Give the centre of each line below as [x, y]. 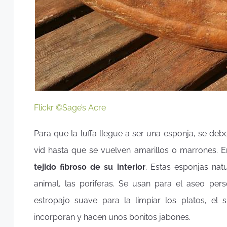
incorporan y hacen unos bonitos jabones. [112, 217]
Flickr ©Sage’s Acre [70, 108]
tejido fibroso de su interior [90, 167]
